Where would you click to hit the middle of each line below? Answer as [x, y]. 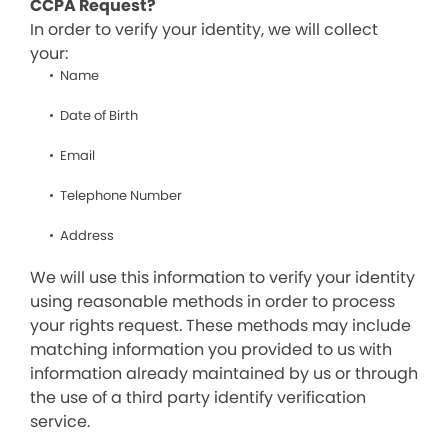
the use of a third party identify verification [198, 397]
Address [87, 235]
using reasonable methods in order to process [212, 301]
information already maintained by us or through [224, 373]
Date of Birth [99, 115]
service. [60, 421]
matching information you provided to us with [211, 349]
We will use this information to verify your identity [222, 277]
